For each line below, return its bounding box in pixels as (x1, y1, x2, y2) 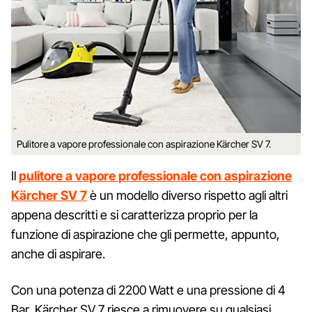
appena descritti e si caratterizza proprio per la (11, 207, 258, 222)
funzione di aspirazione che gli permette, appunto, (11, 226, 280, 242)
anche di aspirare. (11, 246, 105, 261)
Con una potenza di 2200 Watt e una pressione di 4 (11, 282, 286, 297)
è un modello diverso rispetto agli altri (87, 187, 288, 203)
